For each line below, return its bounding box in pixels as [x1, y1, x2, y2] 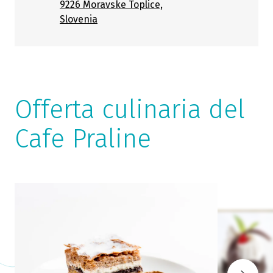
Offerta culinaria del [15, 94, 245, 125]
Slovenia [60, 13, 97, 25]
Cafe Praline [15, 123, 151, 154]
